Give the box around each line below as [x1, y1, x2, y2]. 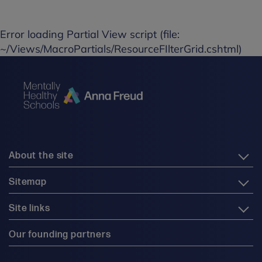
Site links [9, 203, 50, 215]
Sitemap [9, 177, 47, 188]
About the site [9, 150, 74, 162]
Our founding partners [9, 229, 111, 241]
